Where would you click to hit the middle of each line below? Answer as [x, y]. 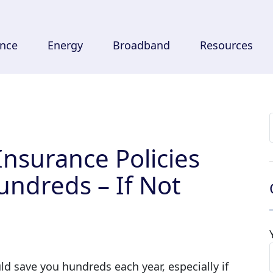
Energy [65, 45]
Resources [226, 45]
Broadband [141, 45]
